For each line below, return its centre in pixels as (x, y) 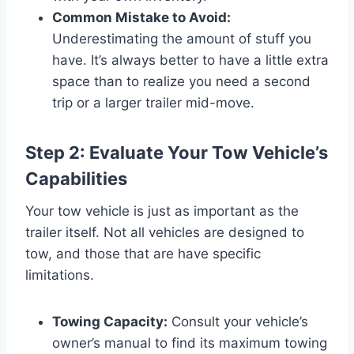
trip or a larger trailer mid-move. (153, 102)
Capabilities (76, 178)
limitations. (60, 275)
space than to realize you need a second (181, 81)
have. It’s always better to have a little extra (190, 60)
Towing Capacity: (110, 321)
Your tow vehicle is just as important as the (162, 211)
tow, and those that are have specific (143, 253)
